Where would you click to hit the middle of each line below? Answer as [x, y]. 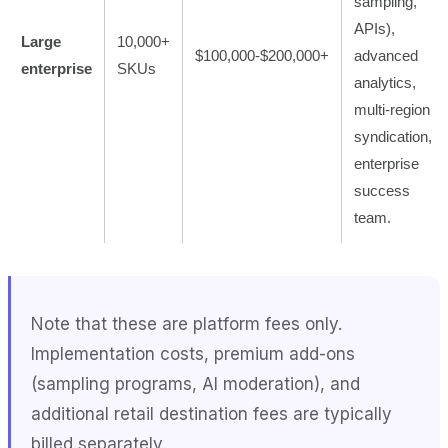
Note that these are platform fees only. [186, 323]
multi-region [392, 109]
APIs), [374, 28]
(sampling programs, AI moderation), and [195, 383]
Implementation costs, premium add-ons [193, 353]
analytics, [385, 82]
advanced [386, 55]
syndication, [393, 136]
